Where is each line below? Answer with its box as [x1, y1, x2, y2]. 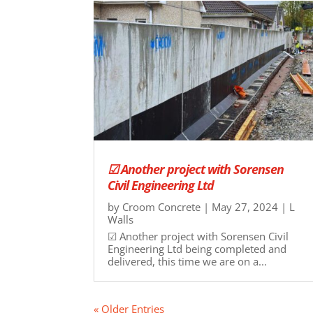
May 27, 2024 [212, 199, 279, 214]
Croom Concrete [122, 199, 201, 214]
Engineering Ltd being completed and [108, 241, 287, 256]
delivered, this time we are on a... [108, 254, 268, 268]
